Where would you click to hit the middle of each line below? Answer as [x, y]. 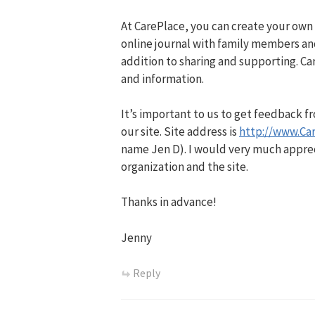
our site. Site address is [180, 132]
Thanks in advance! [169, 202]
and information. [162, 78]
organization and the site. [185, 167]
